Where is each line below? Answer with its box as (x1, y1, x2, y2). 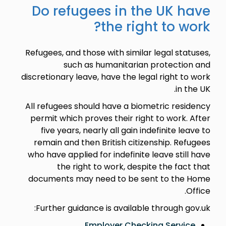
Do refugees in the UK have (31, 2, 210, 20)
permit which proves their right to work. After (30, 112, 210, 124)
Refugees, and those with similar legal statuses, (25, 46, 210, 59)
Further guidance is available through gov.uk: (35, 202, 210, 214)
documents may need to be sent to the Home (28, 173, 210, 185)
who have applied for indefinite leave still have (27, 148, 210, 160)
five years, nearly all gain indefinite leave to (40, 124, 210, 136)
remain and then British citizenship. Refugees (33, 136, 210, 148)
